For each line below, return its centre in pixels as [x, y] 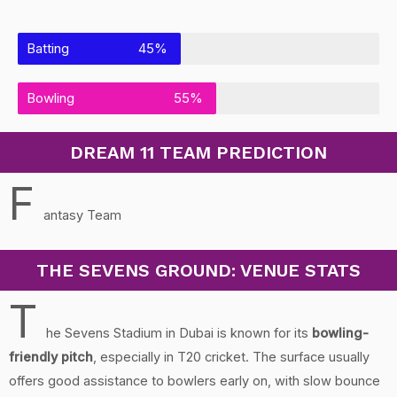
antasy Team [82, 216]
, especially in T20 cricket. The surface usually [231, 357]
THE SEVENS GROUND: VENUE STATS [198, 270]
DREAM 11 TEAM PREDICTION [198, 153]
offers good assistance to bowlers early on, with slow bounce [195, 381]
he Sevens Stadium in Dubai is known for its [179, 333]
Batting [48, 49]
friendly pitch [51, 357]
